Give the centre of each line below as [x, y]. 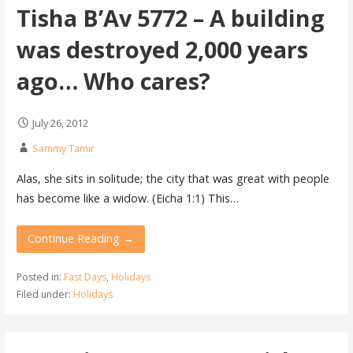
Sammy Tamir [63, 148]
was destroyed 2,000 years [162, 49]
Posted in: [40, 277]
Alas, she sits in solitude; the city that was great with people [173, 178]
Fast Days [85, 277]
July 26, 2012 [60, 123]
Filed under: [45, 294]
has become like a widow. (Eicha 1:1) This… [127, 198]
